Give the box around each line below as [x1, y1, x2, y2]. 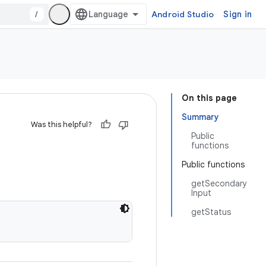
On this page [182, 93, 237, 103]
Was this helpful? [31, 119, 92, 129]
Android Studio [151, 9, 214, 20]
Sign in [223, 9, 252, 20]
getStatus [191, 207, 231, 217]
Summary [182, 112, 219, 122]
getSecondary [191, 178, 247, 189]
